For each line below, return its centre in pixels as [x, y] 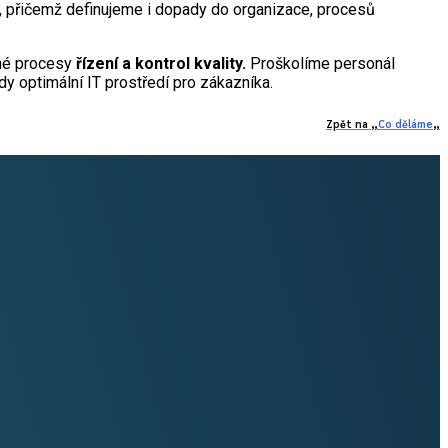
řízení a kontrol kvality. [161, 63]
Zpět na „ [352, 123]
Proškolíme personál [320, 63]
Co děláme [405, 123]
